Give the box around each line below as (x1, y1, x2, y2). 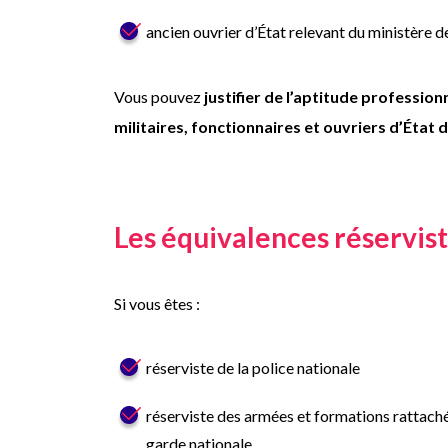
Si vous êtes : (114, 294, 200, 313)
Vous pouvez (114, 87, 204, 106)
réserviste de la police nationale (146, 358, 360, 377)
